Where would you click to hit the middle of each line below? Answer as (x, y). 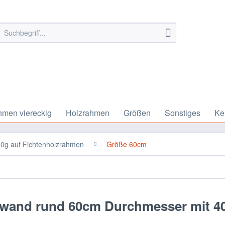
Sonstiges (183, 113)
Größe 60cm (127, 144)
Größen (137, 113)
